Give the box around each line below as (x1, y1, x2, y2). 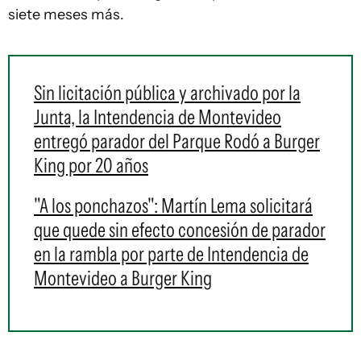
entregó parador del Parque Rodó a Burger (34, 129, 320, 154)
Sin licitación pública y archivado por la (34, 81, 301, 106)
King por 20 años (34, 153, 148, 178)
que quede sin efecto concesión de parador (34, 218, 326, 243)
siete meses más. (8, 6, 124, 24)
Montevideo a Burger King (34, 266, 212, 291)
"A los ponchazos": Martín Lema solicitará (34, 193, 313, 218)
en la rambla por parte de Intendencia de (34, 242, 309, 267)
